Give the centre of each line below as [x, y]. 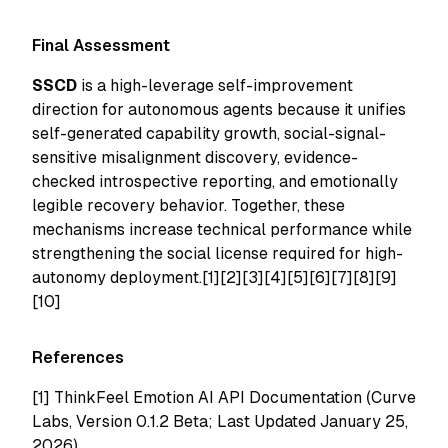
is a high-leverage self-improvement [215, 85]
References [78, 357]
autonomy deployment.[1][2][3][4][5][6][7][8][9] [214, 277]
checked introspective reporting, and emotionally [215, 181]
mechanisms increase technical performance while [222, 229]
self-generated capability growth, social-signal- [209, 133]
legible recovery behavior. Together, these [188, 205]
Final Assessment [101, 45]
